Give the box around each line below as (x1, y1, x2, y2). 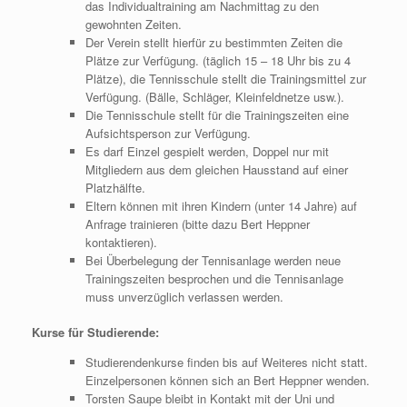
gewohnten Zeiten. (84, 15, 182, 33)
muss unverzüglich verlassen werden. (84, 287, 283, 305)
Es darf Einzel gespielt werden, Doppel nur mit (84, 142, 329, 160)
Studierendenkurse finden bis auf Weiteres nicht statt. (84, 353, 368, 371)
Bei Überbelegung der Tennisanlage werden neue (84, 251, 341, 269)
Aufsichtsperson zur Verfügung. (84, 124, 251, 142)
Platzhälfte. (84, 178, 145, 196)
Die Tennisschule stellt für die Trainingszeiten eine (84, 105, 349, 124)
